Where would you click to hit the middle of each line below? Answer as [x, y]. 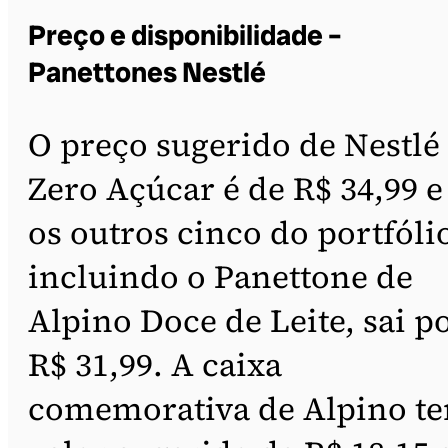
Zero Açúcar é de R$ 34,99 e [235, 188]
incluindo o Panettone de [220, 276]
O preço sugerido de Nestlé [234, 144]
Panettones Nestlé [147, 72]
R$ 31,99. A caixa [155, 364]
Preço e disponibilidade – [185, 35]
